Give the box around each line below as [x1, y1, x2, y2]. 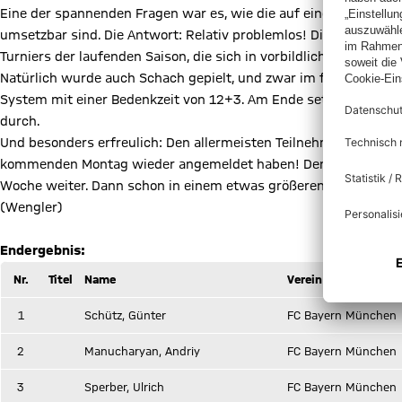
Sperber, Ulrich [84, 380, 164, 393]
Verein [287, 273, 322, 285]
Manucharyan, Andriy [84, 345, 200, 357]
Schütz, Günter [84, 309, 166, 321]
